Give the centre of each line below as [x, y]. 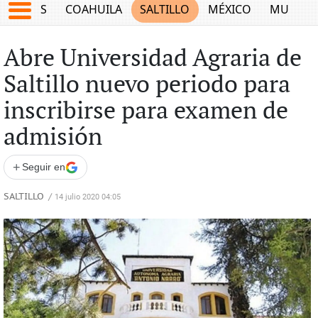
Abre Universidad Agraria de [152, 59]
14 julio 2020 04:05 [87, 197]
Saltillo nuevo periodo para [147, 85]
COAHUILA [93, 10]
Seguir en [43, 167]
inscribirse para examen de [146, 111]
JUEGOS [26, 10]
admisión [53, 138]
